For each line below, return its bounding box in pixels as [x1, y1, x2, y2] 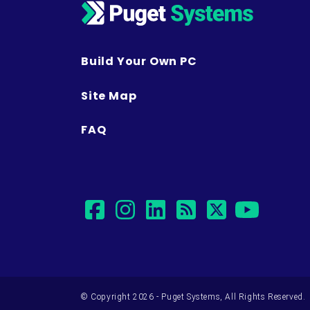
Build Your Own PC [81, 53, 197, 70]
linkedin [165, 197, 237, 224]
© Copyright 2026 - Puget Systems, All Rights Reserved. [81, 292, 306, 302]
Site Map [81, 87, 137, 104]
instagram [134, 197, 234, 224]
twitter [226, 197, 289, 224]
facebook [104, 197, 192, 224]
